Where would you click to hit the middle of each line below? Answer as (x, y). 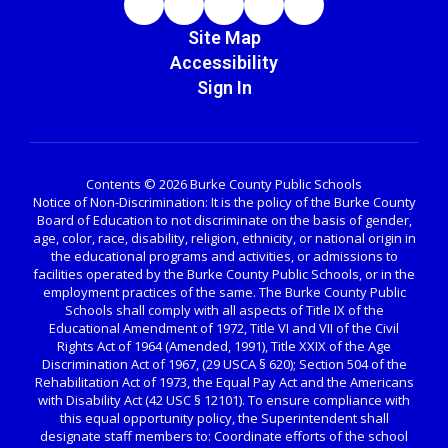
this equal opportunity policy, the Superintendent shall (224, 418)
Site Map (224, 37)
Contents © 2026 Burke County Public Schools (224, 184)
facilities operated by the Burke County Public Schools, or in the (224, 274)
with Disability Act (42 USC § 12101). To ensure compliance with (224, 400)
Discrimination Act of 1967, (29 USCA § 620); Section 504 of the (224, 364)
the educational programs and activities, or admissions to (224, 256)
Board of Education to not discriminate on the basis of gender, (224, 220)
